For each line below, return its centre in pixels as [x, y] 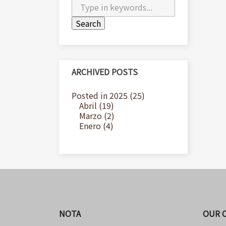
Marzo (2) [97, 116]
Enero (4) [96, 126]
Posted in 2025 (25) [108, 95]
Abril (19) [97, 105]
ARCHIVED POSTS [105, 72]
